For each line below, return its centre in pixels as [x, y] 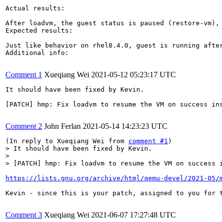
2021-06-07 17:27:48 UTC [134, 215]
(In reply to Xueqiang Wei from [67, 141]
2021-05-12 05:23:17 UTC [134, 74]
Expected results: [39, 30]
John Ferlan [62, 126]
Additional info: [37, 53]
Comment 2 [24, 126]
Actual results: [35, 8]
